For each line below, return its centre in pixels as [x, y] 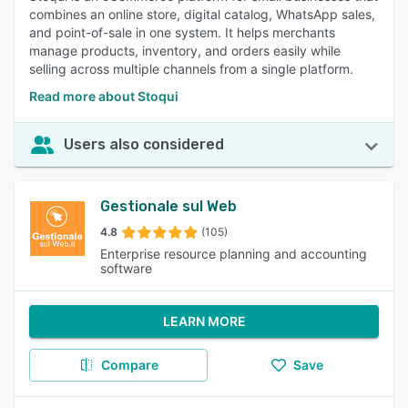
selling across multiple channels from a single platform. [191, 69]
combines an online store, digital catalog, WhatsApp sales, [202, 14]
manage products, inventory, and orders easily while [185, 51]
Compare [129, 365]
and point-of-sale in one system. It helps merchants [182, 32]
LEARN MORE [204, 321]
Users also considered [144, 144]
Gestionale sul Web [169, 206]
